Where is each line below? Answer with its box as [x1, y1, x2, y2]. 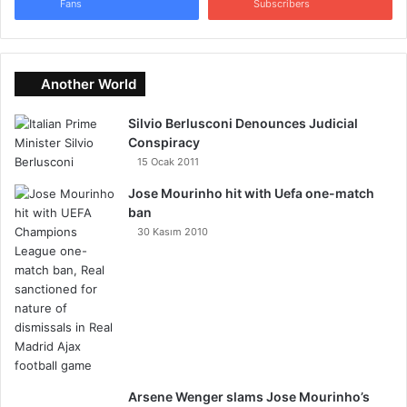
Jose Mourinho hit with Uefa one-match [128, 185, 374, 201]
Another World [41, 75, 136, 93]
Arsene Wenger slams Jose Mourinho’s [128, 389, 370, 404]
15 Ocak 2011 [137, 155, 199, 168]
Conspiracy [128, 134, 200, 150]
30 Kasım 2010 [137, 225, 208, 238]
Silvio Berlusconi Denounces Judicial [128, 115, 358, 131]
